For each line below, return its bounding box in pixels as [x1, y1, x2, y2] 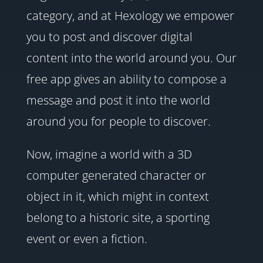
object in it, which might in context [26, 188, 209, 205]
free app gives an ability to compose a [26, 71, 227, 87]
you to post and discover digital [26, 29, 193, 45]
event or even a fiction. [26, 231, 147, 247]
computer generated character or [26, 167, 206, 184]
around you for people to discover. [26, 113, 211, 130]
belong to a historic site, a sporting [26, 210, 210, 226]
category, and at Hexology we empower [26, 8, 234, 24]
